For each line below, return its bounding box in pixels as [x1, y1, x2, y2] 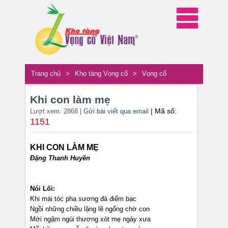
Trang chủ [31, 70, 61, 78]
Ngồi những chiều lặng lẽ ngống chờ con [30, 205, 150, 213]
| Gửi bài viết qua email [80, 107, 149, 116]
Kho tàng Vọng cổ [75, 70, 128, 78]
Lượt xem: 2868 [30, 107, 80, 116]
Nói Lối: [30, 185, 55, 193]
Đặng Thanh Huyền [30, 154, 90, 162]
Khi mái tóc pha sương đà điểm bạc [30, 195, 136, 203]
